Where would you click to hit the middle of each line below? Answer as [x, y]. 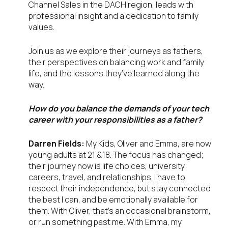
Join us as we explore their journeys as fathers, [116, 51]
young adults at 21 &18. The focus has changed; [116, 155]
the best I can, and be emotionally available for [113, 200]
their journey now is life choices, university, [107, 166]
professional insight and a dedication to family [113, 16]
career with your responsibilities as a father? [115, 120]
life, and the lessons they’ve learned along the [114, 74]
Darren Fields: [57, 144]
